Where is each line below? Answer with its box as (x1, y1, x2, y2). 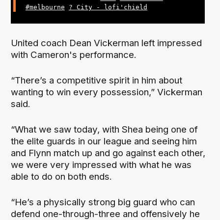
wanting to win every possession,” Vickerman (11, 86, 203, 98)
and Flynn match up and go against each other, (11, 147, 206, 159)
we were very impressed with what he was (11, 159, 192, 171)
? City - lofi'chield (68, 3, 147, 11)
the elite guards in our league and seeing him (11, 136, 197, 147)
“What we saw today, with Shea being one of (11, 124, 198, 136)
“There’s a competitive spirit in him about (11, 75, 183, 86)
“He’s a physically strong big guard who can (11, 196, 195, 208)
